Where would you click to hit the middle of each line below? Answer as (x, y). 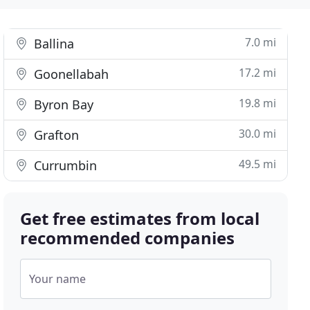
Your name (58, 279)
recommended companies (128, 238)
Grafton (55, 135)
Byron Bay (62, 104)
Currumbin (64, 165)
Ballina (53, 44)
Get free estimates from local (140, 218)
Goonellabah (70, 74)
